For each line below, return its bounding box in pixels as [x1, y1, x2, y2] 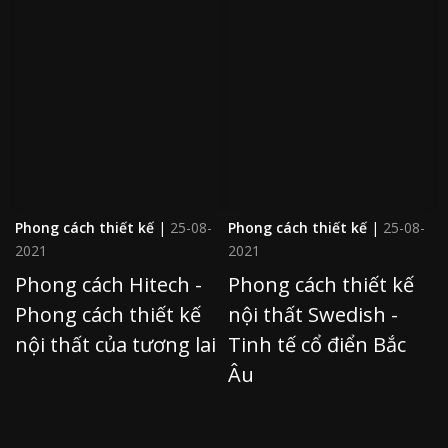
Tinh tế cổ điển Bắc [228, 330, 406, 358]
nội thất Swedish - [228, 300, 398, 328]
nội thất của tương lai [15, 330, 216, 358]
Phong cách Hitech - [15, 270, 202, 298]
